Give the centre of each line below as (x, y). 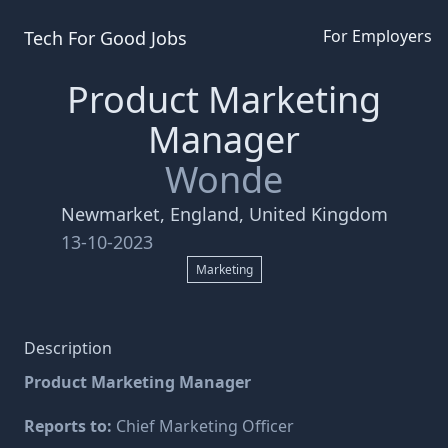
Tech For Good (85, 38)
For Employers (377, 36)
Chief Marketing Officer (205, 426)
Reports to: (70, 426)
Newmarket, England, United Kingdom (224, 214)
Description (68, 348)
